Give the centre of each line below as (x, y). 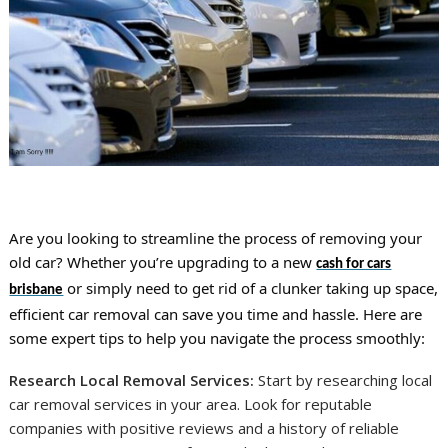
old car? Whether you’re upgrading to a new (163, 261)
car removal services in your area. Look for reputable (191, 404)
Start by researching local (343, 380)
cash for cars (354, 264)
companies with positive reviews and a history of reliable (204, 428)
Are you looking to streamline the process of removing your (216, 237)
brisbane (36, 290)
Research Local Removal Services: (132, 380)
